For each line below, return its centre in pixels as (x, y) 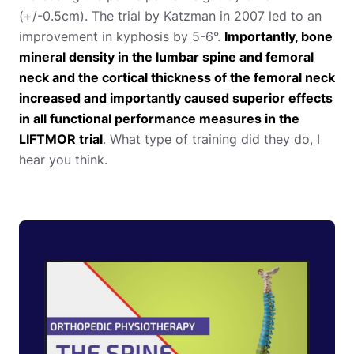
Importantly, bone (279, 36)
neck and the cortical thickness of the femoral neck (177, 77)
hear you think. (65, 159)
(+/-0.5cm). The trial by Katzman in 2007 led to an (170, 15)
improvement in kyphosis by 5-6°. (122, 36)
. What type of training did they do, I (211, 139)
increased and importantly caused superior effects (176, 98)
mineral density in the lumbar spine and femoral (166, 56)
